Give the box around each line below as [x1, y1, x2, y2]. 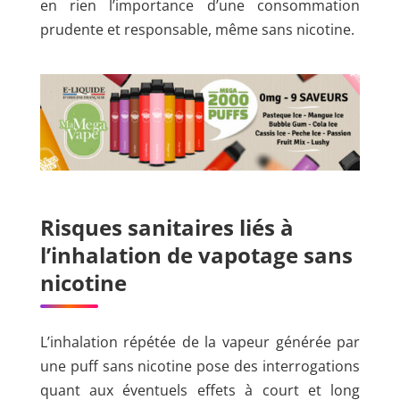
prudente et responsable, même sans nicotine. [39, 20, 354, 40]
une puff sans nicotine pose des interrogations [39, 356, 361, 377]
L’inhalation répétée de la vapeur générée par [39, 332, 361, 353]
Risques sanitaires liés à [39, 212, 294, 242]
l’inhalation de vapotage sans [39, 239, 353, 270]
